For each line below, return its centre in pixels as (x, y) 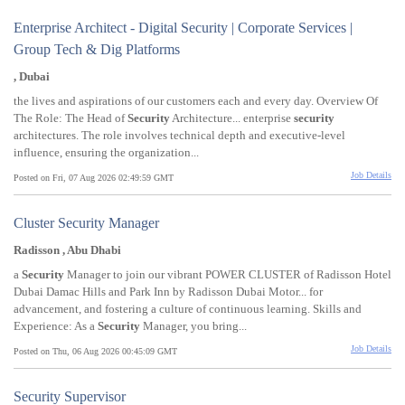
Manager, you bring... (193, 326)
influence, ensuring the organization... (106, 153)
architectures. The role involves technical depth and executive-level (179, 136)
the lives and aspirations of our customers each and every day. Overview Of (196, 101)
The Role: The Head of (71, 118)
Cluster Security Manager (86, 223)
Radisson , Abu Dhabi (67, 250)
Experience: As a (56, 326)
